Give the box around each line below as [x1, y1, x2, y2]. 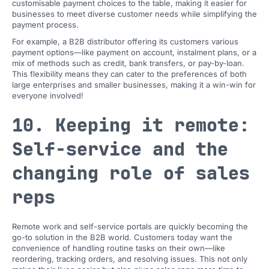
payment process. [12, 20, 79, 29]
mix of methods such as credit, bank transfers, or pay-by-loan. [12, 58, 244, 68]
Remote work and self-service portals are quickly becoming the [12, 222, 248, 231]
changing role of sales [12, 161, 250, 185]
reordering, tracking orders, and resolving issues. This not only [12, 254, 247, 264]
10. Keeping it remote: [12, 113, 250, 137]
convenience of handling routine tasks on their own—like [12, 243, 225, 253]
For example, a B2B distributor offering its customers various [12, 37, 238, 46]
